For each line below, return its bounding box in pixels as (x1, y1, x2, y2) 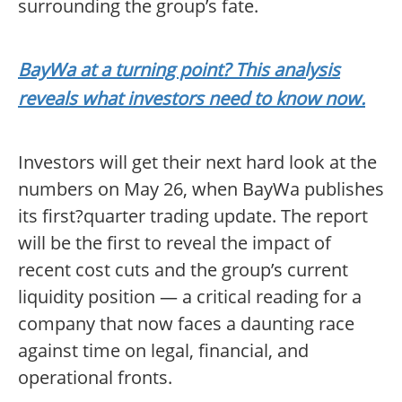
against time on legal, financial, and (18, 338, 309, 363)
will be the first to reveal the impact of (18, 231, 331, 256)
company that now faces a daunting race (18, 311, 354, 336)
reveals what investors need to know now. (18, 86, 365, 111)
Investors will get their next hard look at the (18, 150, 377, 175)
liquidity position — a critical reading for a (18, 284, 362, 310)
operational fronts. (18, 365, 172, 390)
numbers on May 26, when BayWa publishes (18, 177, 384, 202)
